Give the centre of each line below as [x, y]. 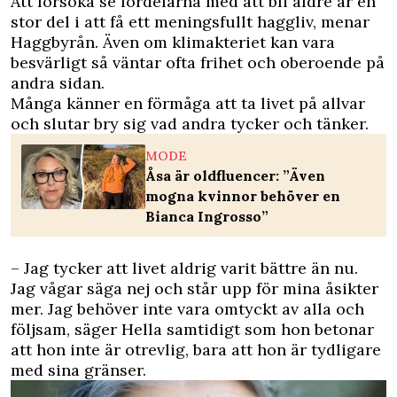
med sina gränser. [78, 370]
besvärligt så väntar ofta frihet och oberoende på [198, 62]
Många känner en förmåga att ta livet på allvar [188, 103]
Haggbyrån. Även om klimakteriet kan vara [173, 42]
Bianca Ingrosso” [207, 216]
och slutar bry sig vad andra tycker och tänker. [190, 123]
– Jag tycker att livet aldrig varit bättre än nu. [184, 268]
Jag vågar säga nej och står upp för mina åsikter [195, 288]
